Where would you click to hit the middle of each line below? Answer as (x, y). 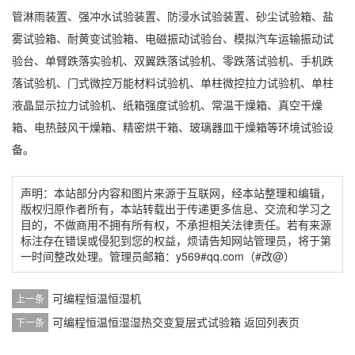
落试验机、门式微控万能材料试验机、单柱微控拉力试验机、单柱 (173, 82)
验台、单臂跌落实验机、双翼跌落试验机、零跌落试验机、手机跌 (173, 60)
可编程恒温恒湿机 (97, 298)
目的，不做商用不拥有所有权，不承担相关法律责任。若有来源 (176, 224)
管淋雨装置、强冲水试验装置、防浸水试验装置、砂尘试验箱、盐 (173, 15)
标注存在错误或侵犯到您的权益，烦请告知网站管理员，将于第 (176, 240)
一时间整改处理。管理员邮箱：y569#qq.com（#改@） (158, 256)
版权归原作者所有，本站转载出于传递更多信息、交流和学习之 (176, 208)
